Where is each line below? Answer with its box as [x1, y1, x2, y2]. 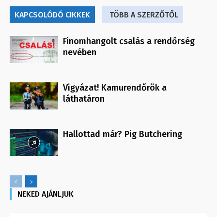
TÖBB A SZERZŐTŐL [109, 10, 178, 20]
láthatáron [63, 93, 105, 105]
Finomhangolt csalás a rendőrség [63, 36, 195, 47]
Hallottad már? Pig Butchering [63, 129, 182, 140]
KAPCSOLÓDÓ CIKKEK [15, 10, 90, 20]
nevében [63, 47, 96, 58]
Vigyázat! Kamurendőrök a [63, 82, 167, 93]
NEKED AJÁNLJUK [17, 189, 74, 199]
